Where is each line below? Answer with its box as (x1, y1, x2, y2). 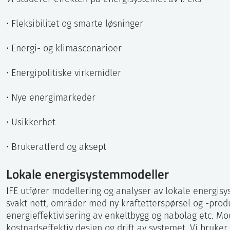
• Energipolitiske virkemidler (6, 69, 121, 79)
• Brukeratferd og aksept (6, 143, 106, 153)
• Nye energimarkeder (6, 93, 95, 104)
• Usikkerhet (6, 118, 55, 128)
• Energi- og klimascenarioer (6, 44, 122, 54)
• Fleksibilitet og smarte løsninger (6, 20, 143, 30)
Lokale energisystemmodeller (6, 164, 169, 183)
